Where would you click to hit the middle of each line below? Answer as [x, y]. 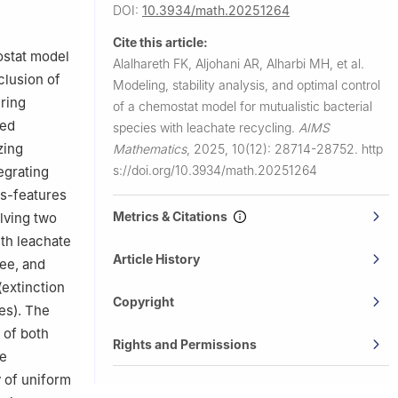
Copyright [143, 301]
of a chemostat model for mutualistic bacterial [243, 106]
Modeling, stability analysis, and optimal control [247, 84]
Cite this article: [160, 42]
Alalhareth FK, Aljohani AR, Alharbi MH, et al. [239, 63]
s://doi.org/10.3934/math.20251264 [215, 170]
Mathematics [150, 148]
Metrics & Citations [173, 216]
